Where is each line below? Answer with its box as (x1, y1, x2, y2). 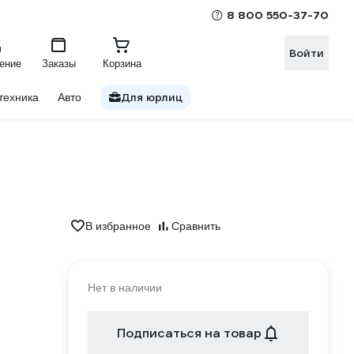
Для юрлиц (121, 90, 183, 104)
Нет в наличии (88, 281, 162, 294)
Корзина (102, 57, 141, 70)
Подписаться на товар (116, 325, 262, 341)
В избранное (85, 220, 151, 232)
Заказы (41, 57, 76, 70)
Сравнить (171, 220, 220, 232)
